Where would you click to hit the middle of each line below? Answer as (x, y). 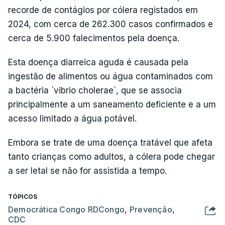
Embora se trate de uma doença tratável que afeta (110, 142)
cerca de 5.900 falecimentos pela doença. (94, 38)
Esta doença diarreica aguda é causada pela (98, 62)
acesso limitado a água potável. (72, 118)
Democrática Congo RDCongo (66, 209)
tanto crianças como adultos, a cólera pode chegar (111, 156)
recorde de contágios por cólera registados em (103, 10)
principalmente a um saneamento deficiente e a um (112, 104)
